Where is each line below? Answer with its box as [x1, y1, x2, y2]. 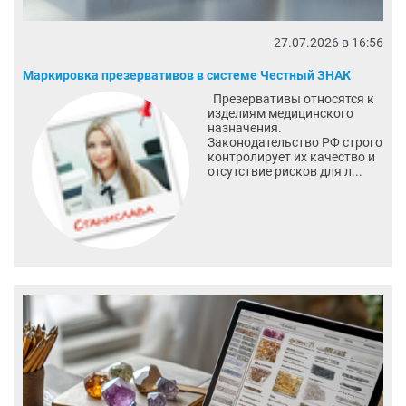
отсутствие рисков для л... [207, 164, 362, 179]
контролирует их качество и [207, 150, 375, 165]
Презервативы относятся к [207, 92, 374, 107]
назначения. [207, 121, 282, 136]
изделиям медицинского [207, 106, 353, 121]
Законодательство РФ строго [207, 135, 382, 150]
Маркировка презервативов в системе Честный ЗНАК [23, 68, 351, 83]
